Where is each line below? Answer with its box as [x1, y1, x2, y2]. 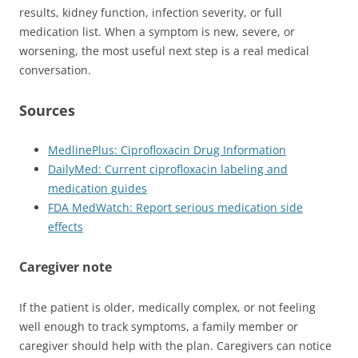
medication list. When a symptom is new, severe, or [19, 23, 295, 39]
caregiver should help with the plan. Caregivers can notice [19, 337, 332, 353]
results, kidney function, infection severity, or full [19, 4, 282, 20]
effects [48, 218, 83, 234]
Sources [19, 100, 75, 120]
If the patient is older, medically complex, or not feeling [19, 299, 316, 315]
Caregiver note [19, 257, 112, 276]
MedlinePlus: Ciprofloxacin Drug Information [48, 141, 286, 157]
